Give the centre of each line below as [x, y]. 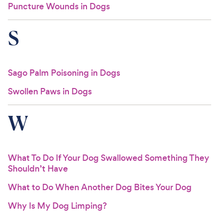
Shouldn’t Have [38, 169]
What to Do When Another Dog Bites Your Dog [100, 187]
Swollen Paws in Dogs [50, 91]
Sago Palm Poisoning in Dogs [64, 73]
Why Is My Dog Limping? [57, 206]
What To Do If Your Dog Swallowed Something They [109, 158]
